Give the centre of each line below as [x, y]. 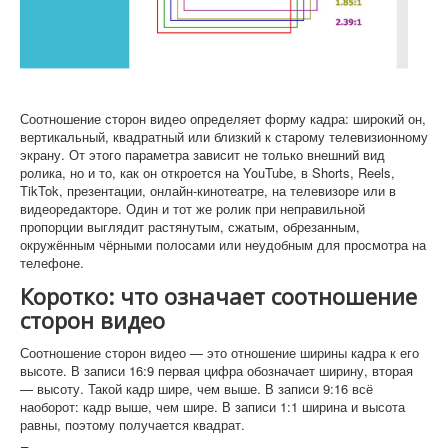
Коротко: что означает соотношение [218, 296]
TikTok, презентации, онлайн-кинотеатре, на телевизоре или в [208, 191]
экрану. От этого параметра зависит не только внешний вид [202, 155]
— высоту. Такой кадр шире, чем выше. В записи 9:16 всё [196, 389]
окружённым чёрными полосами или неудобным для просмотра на [223, 245]
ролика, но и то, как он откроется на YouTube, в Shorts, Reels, [207, 173]
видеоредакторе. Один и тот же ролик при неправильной [192, 209]
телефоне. [52, 263]
